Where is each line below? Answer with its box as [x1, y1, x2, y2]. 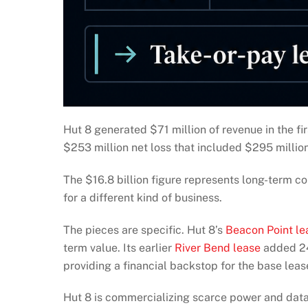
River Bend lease [175, 241, 261, 254]
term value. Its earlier [63, 241, 175, 254]
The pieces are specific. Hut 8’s [63, 223, 225, 236]
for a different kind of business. [63, 190, 222, 204]
